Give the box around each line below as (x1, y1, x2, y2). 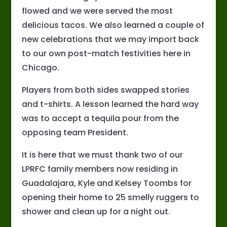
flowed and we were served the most (21, 5, 173, 17)
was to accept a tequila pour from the (21, 112, 179, 125)
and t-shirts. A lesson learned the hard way (21, 98, 199, 110)
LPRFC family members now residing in (21, 163, 178, 175)
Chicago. (21, 62, 59, 74)
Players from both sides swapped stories (21, 84, 190, 96)
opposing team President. (21, 127, 128, 139)
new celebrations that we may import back (21, 33, 199, 46)
